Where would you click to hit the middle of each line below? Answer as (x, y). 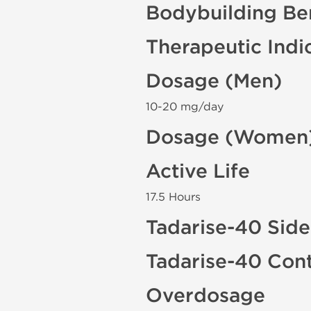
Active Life (198, 171)
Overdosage (205, 296)
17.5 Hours (173, 197)
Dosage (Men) (214, 81)
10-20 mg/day (185, 107)
